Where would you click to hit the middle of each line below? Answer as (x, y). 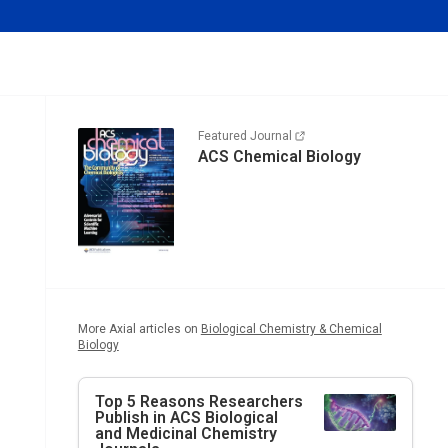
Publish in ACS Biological (186, 417)
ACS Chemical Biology (279, 156)
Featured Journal (244, 136)
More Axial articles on (137, 328)
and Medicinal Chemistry (185, 433)
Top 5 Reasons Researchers (198, 401)
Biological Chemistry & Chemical (291, 328)
